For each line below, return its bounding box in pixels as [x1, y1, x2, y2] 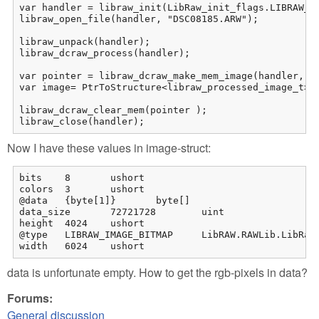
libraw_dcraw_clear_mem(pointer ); [19, 104, 207, 115]
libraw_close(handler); [19, 115, 145, 127]
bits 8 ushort [19, 172, 42, 183]
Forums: [7, 290, 56, 307]
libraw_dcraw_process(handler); [19, 47, 190, 58]
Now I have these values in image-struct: [7, 139, 211, 156]
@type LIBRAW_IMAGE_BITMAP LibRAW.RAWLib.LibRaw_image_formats [19, 229, 48, 240]
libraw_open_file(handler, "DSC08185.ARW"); [19, 13, 258, 24]
